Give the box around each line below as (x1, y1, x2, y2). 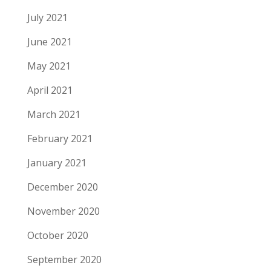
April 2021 (27, 83, 73, 97)
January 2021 (27, 156, 87, 170)
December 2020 (27, 180, 98, 194)
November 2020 (27, 204, 100, 218)
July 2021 (27, 11, 68, 25)
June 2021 (27, 35, 72, 49)
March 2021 (27, 108, 80, 122)
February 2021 (27, 132, 93, 146)
